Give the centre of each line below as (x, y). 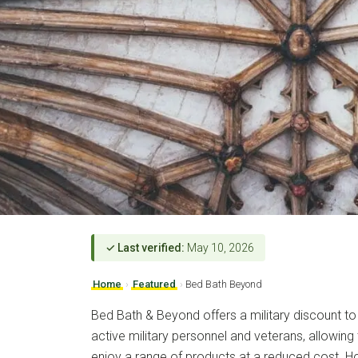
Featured (154, 284)
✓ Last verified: (145, 248)
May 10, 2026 (219, 248)
